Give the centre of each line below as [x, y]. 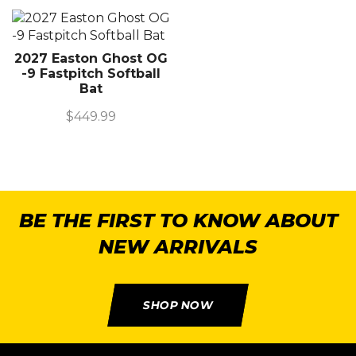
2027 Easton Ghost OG [91, 58]
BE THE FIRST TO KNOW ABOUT [178, 220]
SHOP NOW [178, 305]
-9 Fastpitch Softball [91, 73]
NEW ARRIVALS [178, 246]
